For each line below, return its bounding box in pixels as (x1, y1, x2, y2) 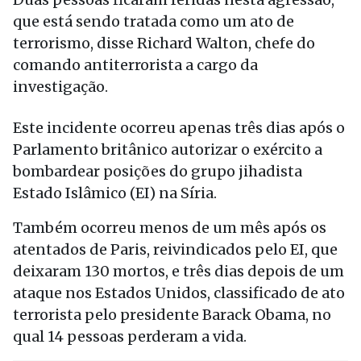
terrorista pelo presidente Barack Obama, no (13, 305, 331, 324)
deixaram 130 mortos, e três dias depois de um (13, 262, 344, 280)
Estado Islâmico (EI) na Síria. (13, 184, 217, 202)
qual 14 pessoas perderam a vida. (13, 327, 247, 346)
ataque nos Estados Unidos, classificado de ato (13, 284, 345, 302)
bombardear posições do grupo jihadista (13, 162, 302, 180)
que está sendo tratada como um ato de (13, 12, 294, 31)
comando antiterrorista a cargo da (13, 56, 258, 74)
